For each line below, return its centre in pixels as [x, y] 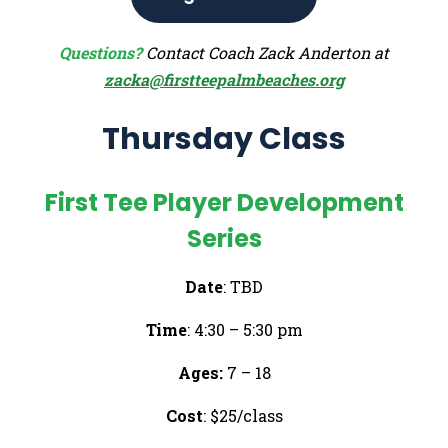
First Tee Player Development [224, 202]
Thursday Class [224, 138]
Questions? [100, 52]
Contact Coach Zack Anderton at [267, 52]
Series [224, 238]
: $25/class [242, 415]
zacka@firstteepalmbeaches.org [224, 79]
